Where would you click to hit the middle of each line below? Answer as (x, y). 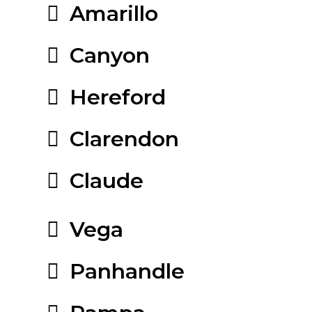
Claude (107, 180)
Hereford (118, 97)
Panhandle (127, 271)
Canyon (110, 55)
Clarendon (124, 139)
